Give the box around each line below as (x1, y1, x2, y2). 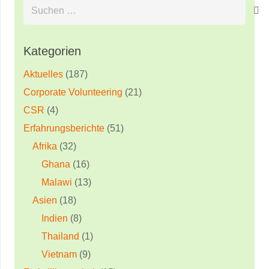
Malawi (41, 177, 72, 187)
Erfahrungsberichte (23, 122, 104, 133)
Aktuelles (23, 68, 63, 79)
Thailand (41, 231, 79, 241)
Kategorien (23, 44, 81, 58)
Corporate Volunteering (23, 86, 122, 97)
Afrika (32, 141, 57, 151)
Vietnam (41, 249, 77, 259)
